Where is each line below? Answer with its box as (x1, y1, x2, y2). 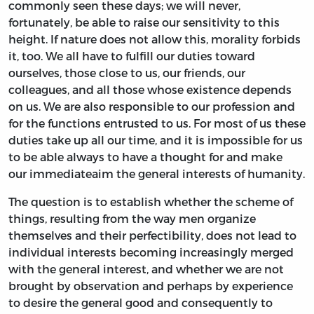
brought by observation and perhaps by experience (8, 279, 293, 293)
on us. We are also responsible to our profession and (8, 100, 295, 114)
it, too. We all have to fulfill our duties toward (8, 49, 255, 63)
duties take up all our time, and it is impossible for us (8, 133, 303, 147)
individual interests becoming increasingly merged (8, 245, 294, 259)
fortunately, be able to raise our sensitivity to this (8, 15, 280, 29)
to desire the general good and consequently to (8, 296, 273, 310)
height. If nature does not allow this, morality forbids (8, 32, 301, 46)
